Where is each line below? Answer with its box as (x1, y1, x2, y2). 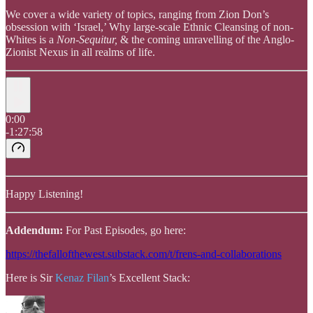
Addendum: (6, 224, 66, 237)
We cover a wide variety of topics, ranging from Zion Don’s (6, 8, 269, 21)
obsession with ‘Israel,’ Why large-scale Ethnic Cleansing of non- (6, 21, 293, 34)
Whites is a (6, 34, 57, 46)
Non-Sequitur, (57, 34, 120, 46)
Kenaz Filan (55, 272, 109, 284)
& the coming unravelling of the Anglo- (120, 34, 294, 46)
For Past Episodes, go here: (66, 224, 186, 237)
